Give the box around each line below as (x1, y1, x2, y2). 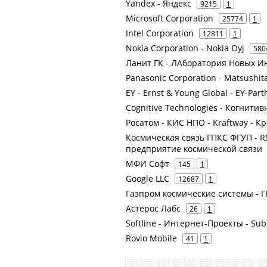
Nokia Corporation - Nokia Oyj (126, 42, 244, 54)
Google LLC (126, 173, 169, 184)
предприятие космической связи (126, 143, 262, 154)
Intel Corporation (126, 27, 194, 39)
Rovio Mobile (126, 232, 177, 244)
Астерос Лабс (126, 203, 181, 214)
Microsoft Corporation (126, 13, 213, 24)
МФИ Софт (126, 158, 169, 169)
